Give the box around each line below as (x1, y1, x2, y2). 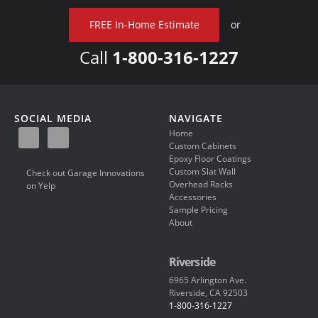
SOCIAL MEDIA (13, 111, 92, 125)
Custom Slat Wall (168, 166, 236, 177)
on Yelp (26, 180, 55, 192)
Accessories (168, 192, 216, 203)
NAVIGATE (168, 111, 223, 125)
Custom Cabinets (168, 141, 236, 152)
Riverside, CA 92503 (168, 287, 248, 298)
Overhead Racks (168, 179, 233, 190)
